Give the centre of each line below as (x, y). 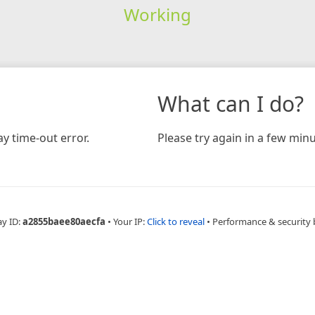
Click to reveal (176, 221)
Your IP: (130, 221)
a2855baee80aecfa (64, 221)
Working (157, 14)
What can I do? (231, 103)
